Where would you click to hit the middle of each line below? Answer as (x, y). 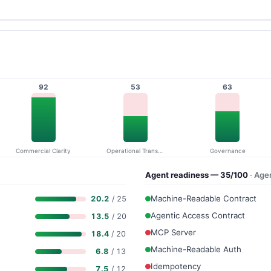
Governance (227, 151)
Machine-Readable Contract (204, 199)
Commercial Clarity (44, 151)
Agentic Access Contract (198, 216)
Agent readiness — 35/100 (198, 175)
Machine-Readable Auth (196, 250)
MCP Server (173, 233)
